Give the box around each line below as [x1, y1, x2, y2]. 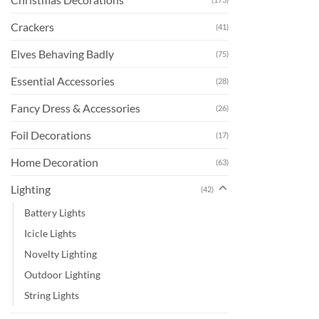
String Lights [24, 288, 79, 301]
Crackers [11, 19, 54, 33]
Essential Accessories [11, 73, 115, 88]
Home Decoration [11, 155, 98, 169]
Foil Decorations [11, 127, 91, 142]
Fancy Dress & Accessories [11, 100, 140, 115]
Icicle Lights [24, 226, 76, 239]
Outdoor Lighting [24, 268, 100, 281]
